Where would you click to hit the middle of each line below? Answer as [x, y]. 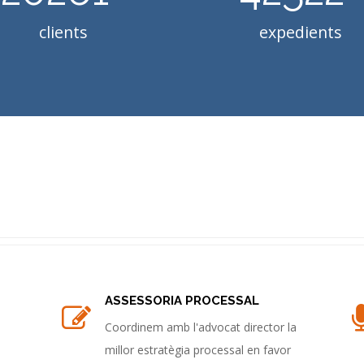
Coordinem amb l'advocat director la [200, 327]
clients [63, 32]
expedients [301, 32]
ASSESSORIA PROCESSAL [182, 301]
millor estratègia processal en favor [197, 350]
